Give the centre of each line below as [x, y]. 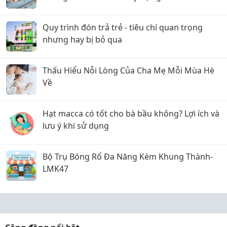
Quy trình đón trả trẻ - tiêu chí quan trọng [123, 28]
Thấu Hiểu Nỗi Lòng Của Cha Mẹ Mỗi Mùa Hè [128, 71]
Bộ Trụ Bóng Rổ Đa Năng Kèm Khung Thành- [128, 157]
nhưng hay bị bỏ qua [82, 40]
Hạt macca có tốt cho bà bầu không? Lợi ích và [131, 114]
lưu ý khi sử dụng [76, 126]
